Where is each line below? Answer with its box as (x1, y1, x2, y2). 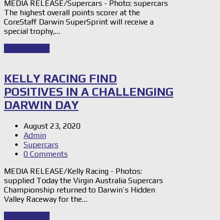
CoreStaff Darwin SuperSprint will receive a (4, 17, 154, 27)
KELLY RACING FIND (4, 72, 117, 85)
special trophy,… (4, 26, 60, 36)
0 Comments (24, 149, 68, 159)
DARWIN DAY (4, 98, 79, 112)
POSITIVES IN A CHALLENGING (4, 85, 173, 99)
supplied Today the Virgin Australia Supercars (4, 176, 163, 186)
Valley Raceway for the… (4, 194, 87, 204)
